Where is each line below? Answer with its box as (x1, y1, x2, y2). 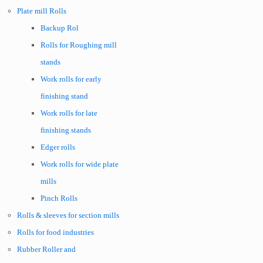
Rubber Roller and (17, 245, 76, 254)
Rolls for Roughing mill (41, 41, 117, 49)
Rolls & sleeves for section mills (17, 211, 119, 220)
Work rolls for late (41, 109, 97, 117)
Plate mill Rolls (17, 6, 66, 15)
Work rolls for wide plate (41, 160, 119, 168)
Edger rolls (41, 143, 75, 151)
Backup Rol (41, 23, 79, 32)
